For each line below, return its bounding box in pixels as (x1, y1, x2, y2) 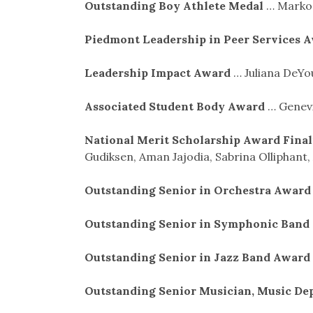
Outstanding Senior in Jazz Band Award (84, 249, 310, 264)
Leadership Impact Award (84, 65, 231, 80)
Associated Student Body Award (84, 99, 265, 113)
